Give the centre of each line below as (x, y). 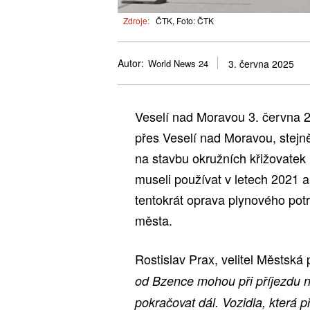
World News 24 (178, 64)
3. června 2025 (261, 64)
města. (154, 220)
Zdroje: (136, 20)
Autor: (131, 63)
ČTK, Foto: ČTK (185, 20)
